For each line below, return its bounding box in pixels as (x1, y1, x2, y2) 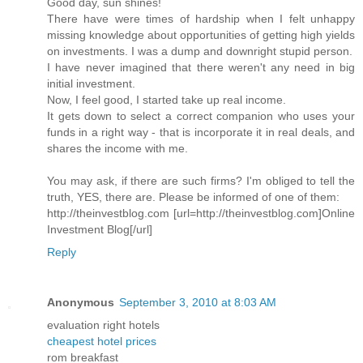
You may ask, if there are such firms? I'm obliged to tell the (47, 174, 355, 188)
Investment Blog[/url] (47, 223, 152, 237)
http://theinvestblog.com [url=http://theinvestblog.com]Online (47, 207, 355, 220)
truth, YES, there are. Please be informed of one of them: (47, 190, 340, 204)
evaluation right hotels (47, 318, 160, 332)
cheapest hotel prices (47, 335, 156, 348)
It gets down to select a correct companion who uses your (47, 109, 355, 123)
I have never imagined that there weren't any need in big (47, 61, 355, 75)
